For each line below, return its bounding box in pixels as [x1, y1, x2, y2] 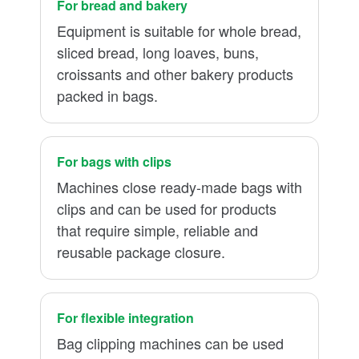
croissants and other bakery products [57, 63, 293, 84]
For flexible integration [57, 309, 194, 327]
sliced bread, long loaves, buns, [57, 42, 259, 63]
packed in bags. [57, 85, 158, 106]
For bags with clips [57, 152, 171, 171]
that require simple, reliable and [57, 220, 258, 240]
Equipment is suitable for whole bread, [57, 20, 301, 41]
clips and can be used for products [57, 198, 276, 219]
